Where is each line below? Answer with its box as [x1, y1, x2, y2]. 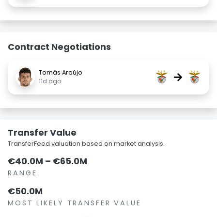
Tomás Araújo [39, 68, 82, 77]
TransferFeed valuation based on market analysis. [8, 139, 165, 148]
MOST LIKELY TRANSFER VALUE [8, 198, 141, 208]
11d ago [39, 77, 62, 85]
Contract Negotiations [8, 41, 111, 53]
